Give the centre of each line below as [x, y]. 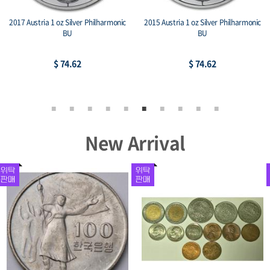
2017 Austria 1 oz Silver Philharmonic [67, 22]
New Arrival [135, 143]
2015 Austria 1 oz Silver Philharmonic [202, 22]
